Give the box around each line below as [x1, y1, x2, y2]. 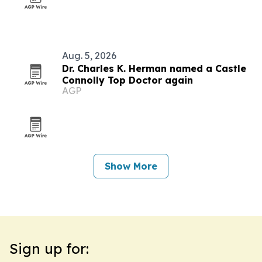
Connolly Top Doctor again [62, 74, 193, 86]
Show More [105, 160, 157, 172]
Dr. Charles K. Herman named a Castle [62, 63, 246, 74]
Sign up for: [9, 240, 89, 257]
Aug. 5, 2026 [62, 50, 116, 61]
